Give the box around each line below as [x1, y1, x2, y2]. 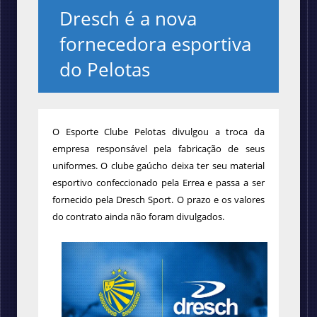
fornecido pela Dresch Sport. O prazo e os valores [52, 193, 265, 206]
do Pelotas [59, 57, 150, 82]
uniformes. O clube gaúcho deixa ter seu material [52, 159, 265, 172]
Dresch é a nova [59, 6, 197, 31]
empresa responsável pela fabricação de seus [52, 142, 265, 155]
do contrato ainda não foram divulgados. [52, 210, 224, 223]
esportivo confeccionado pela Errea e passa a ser [52, 176, 265, 189]
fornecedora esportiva [59, 31, 251, 57]
